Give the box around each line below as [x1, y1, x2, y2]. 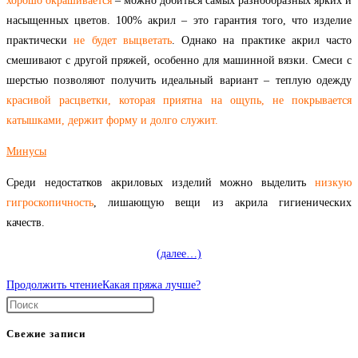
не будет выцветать [74, 34, 172, 47]
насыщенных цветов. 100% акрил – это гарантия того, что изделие [6, 14, 352, 27]
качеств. [6, 217, 45, 229]
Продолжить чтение [6, 279, 102, 292]
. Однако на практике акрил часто [171, 34, 352, 47]
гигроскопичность [6, 197, 93, 209]
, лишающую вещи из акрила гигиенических [93, 197, 352, 209]
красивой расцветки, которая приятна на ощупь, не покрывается [6, 94, 352, 107]
